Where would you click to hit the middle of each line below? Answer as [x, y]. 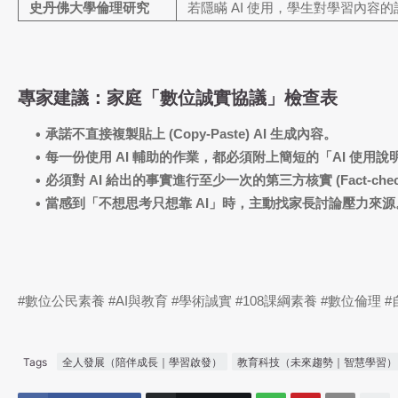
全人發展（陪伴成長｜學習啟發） [142, 362]
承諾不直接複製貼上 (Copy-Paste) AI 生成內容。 [191, 134]
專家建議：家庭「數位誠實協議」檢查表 [178, 98]
